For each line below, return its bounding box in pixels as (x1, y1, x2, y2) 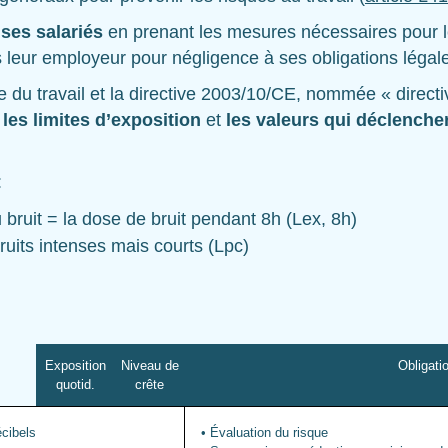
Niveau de (120, 357, 179, 373)
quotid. (56, 376, 95, 392)
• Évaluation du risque (201, 424, 328, 440)
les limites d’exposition (3, 109, 206, 130)
